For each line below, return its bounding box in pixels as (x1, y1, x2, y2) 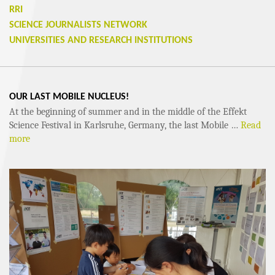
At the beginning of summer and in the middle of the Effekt (9, 106, 247, 117)
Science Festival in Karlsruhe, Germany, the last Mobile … (9, 120, 241, 131)
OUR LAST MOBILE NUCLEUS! (9, 92, 129, 102)
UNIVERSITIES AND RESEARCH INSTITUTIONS (9, 36, 193, 45)
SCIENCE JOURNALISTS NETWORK (9, 20, 147, 30)
